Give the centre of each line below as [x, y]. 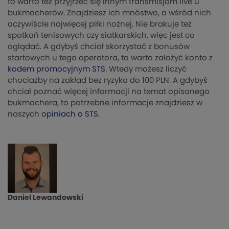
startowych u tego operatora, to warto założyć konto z [110, 58]
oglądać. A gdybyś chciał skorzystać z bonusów [99, 47]
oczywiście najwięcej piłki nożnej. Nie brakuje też [100, 24]
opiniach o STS [70, 114]
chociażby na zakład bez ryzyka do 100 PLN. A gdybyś [108, 80]
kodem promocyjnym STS [56, 69]
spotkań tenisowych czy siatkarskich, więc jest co [101, 35]
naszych [25, 114]
